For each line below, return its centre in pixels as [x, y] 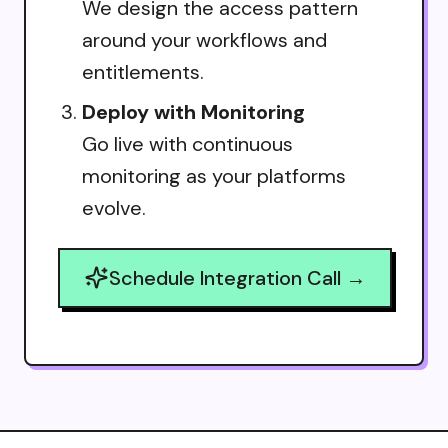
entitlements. [143, 71]
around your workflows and [204, 39]
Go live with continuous [187, 143]
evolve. [114, 207]
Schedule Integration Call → [237, 277]
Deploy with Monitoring [193, 111]
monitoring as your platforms [214, 175]
